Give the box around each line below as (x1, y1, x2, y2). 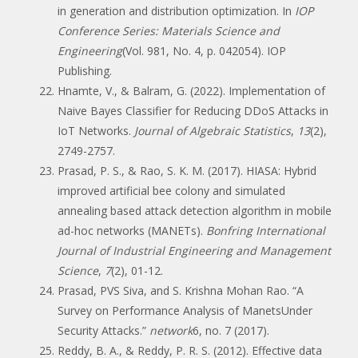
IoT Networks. (58, 122, 134, 138)
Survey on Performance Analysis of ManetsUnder (58, 302, 312, 318)
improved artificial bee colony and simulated (58, 182, 285, 198)
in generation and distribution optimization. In (58, 2, 295, 18)
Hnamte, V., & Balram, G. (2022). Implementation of (58, 82, 325, 98)
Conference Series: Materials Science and (58, 22, 280, 38)
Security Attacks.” (58, 322, 149, 338)
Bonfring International (206, 222, 325, 238)
